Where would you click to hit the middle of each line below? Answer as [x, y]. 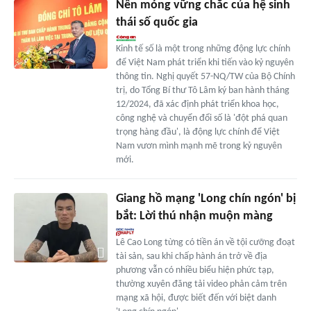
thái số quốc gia [157, 22]
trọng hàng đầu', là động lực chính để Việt [197, 132]
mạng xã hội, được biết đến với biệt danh [196, 298]
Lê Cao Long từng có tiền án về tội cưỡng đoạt [205, 242]
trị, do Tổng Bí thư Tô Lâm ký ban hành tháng [202, 90]
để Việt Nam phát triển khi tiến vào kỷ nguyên [204, 62]
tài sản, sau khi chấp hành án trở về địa [191, 256]
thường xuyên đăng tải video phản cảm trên [201, 284]
